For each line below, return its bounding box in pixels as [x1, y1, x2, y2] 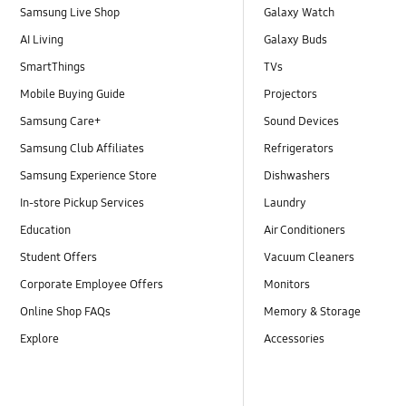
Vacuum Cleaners [264, 250, 355, 266]
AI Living [20, 32, 64, 47]
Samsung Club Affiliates [20, 140, 145, 156]
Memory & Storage [264, 304, 362, 320]
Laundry [264, 196, 307, 211]
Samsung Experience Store [20, 169, 158, 184]
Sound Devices [264, 113, 340, 129]
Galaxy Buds [264, 32, 328, 47]
